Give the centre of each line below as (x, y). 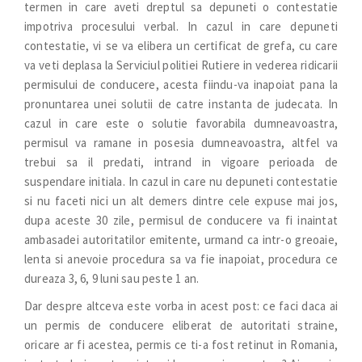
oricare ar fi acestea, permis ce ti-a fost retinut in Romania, (181, 345)
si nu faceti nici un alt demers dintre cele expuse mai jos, (181, 201)
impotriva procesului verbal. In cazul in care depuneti (181, 26)
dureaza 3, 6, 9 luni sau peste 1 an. (112, 278)
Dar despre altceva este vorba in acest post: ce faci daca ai (181, 306)
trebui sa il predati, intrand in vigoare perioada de (181, 162)
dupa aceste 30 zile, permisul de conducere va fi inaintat (181, 220)
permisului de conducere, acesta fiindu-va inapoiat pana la (181, 84)
